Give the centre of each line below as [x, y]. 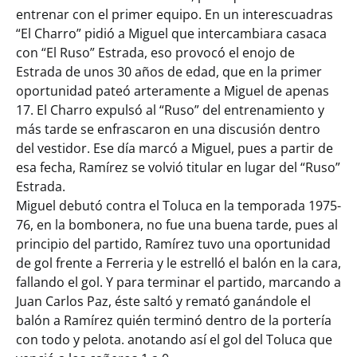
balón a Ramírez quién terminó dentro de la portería [174, 321]
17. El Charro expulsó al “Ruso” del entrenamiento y [170, 110]
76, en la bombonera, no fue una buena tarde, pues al [177, 225]
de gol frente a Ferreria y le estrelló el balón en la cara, [178, 263]
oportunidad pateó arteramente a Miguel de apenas [173, 91]
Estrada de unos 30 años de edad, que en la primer [169, 72]
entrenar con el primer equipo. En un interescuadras [175, 15]
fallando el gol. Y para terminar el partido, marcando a [178, 282]
